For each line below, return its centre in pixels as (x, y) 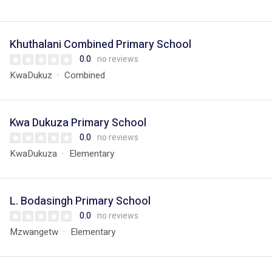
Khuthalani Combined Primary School (100, 45)
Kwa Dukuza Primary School (78, 123)
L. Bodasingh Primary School (80, 201)
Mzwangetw (34, 232)
